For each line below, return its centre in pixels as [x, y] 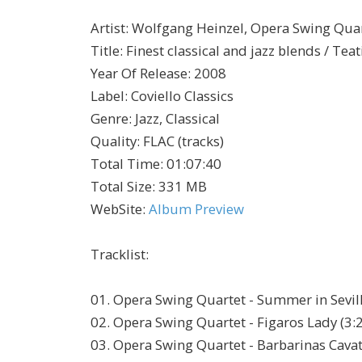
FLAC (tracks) [183, 141]
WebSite [116, 209]
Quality [114, 141]
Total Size [121, 187]
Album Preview [196, 209]
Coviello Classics [182, 96]
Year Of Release [139, 74]
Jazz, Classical [177, 119]
